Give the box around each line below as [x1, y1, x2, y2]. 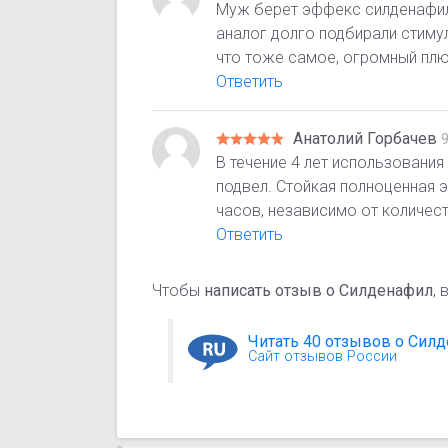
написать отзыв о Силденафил [204, 281, 434, 301]
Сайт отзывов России [248, 348, 398, 366]
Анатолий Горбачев [293, 129, 442, 149]
